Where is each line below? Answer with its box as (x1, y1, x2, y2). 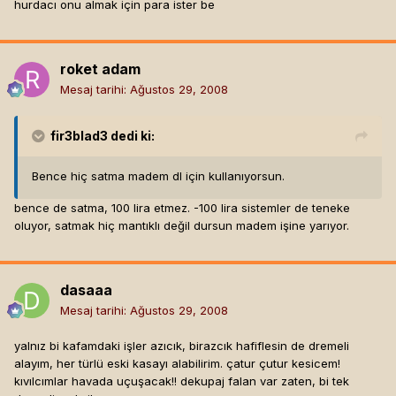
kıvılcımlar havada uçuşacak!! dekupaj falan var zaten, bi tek (14, 374, 349, 389)
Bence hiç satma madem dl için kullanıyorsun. (32, 169, 285, 184)
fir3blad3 (50, 128, 108, 144)
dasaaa (60, 281, 112, 300)
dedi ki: (108, 128, 155, 144)
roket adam (60, 60, 141, 79)
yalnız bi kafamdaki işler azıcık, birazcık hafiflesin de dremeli (14, 339, 349, 354)
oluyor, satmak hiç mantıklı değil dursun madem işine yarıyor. (14, 218, 349, 233)
